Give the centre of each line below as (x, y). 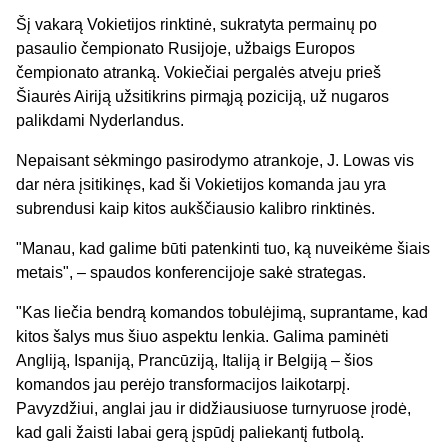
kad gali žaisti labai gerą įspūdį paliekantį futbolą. (190, 433)
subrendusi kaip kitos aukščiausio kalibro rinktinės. (195, 209)
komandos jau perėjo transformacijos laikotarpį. (183, 385)
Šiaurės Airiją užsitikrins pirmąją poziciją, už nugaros (202, 97)
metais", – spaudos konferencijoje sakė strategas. (191, 273)
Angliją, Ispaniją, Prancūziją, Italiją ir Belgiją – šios (194, 361)
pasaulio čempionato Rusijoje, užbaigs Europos (185, 49)
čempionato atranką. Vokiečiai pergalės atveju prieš (198, 73)
